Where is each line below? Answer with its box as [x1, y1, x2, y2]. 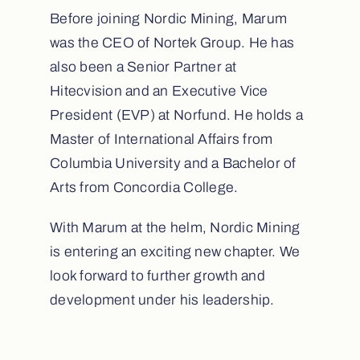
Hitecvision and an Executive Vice [49, 83, 268, 99]
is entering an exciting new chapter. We [49, 243, 301, 260]
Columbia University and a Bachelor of [49, 155, 297, 171]
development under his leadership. [49, 292, 275, 308]
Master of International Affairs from [49, 131, 273, 147]
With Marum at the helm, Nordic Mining [49, 219, 301, 235]
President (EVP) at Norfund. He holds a [49, 107, 304, 123]
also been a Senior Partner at [49, 59, 237, 75]
